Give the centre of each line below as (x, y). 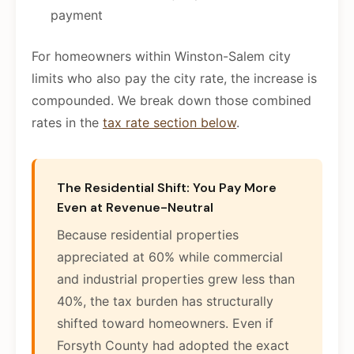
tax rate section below (169, 123)
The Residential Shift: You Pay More (167, 188)
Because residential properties (148, 235)
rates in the (67, 123)
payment (77, 15)
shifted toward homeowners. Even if (165, 324)
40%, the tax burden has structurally (165, 301)
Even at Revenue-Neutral (135, 208)
